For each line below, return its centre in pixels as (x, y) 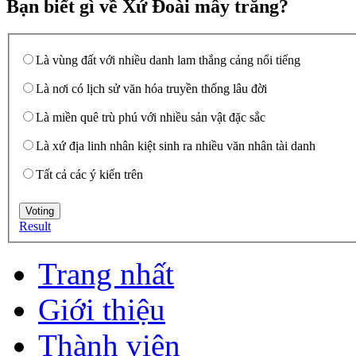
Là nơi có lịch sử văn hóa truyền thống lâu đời (151, 89)
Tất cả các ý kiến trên (89, 175)
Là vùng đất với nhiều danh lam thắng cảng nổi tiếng (168, 60)
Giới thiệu (102, 310)
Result (35, 226)
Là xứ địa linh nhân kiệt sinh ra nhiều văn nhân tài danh (176, 146)
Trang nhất (106, 274)
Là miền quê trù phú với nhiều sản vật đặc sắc (151, 118)
